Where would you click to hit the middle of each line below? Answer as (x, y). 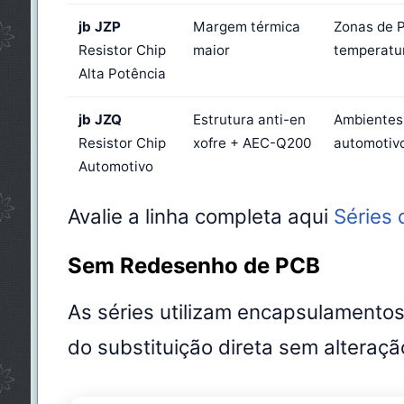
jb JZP (99, 27)
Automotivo (115, 167)
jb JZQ (100, 120)
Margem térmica (246, 27)
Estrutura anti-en (249, 120)
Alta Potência (122, 74)
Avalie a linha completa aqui (200, 216)
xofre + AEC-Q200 (252, 143)
